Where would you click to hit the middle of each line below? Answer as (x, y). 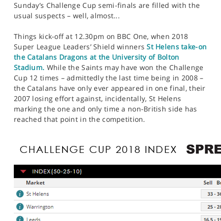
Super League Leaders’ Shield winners (80, 47)
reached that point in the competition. (80, 119)
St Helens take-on (177, 47)
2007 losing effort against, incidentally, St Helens (98, 98)
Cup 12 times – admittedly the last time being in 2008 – (109, 78)
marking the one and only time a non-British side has (106, 109)
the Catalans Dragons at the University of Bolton (97, 57)
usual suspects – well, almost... (67, 16)
